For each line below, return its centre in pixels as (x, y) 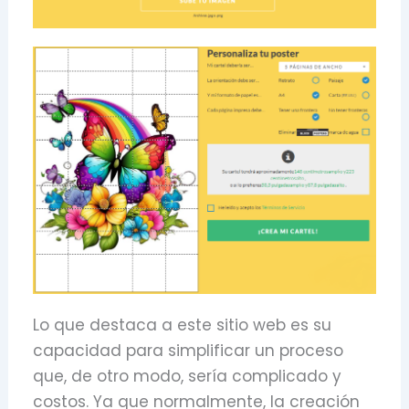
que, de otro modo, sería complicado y (188, 376)
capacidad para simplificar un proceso (189, 350)
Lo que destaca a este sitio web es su (183, 325)
